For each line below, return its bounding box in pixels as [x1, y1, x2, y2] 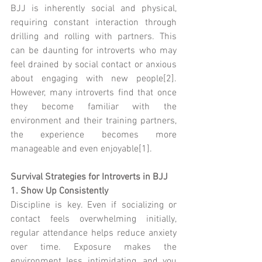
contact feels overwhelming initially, [11, 213, 177, 225]
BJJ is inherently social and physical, [11, 2, 177, 15]
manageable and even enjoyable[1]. [11, 143, 152, 155]
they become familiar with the [11, 101, 177, 113]
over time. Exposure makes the [11, 241, 177, 253]
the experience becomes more [11, 129, 177, 141]
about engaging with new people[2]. [11, 73, 177, 85]
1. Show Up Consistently [11, 185, 108, 197]
